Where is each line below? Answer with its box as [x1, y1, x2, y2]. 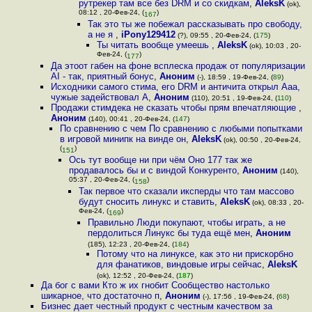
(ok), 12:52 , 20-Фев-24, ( [97, 272, 179, 279]
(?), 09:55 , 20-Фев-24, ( [175, 31, 256, 39]
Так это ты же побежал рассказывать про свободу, [87, 19, 302, 29]
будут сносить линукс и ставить [78, 196, 214, 207]
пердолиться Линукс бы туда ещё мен [87, 228, 250, 238]
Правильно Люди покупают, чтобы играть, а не [87, 217, 286, 228]
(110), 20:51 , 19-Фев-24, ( [189, 94, 277, 102]
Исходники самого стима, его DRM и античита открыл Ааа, [50, 81, 300, 92]
